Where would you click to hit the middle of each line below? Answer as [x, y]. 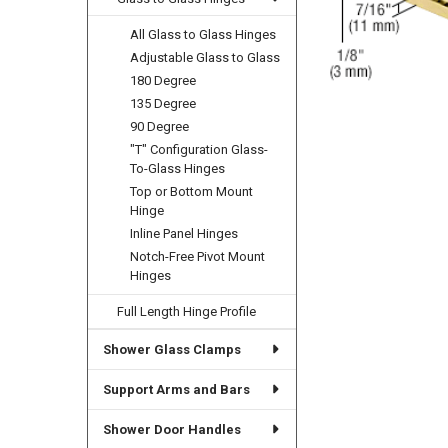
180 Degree [163, 80]
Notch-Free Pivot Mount [198, 256]
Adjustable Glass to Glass [205, 57]
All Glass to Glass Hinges [203, 34]
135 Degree [163, 103]
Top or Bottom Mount [192, 191]
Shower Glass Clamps [171, 349]
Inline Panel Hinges [184, 233]
